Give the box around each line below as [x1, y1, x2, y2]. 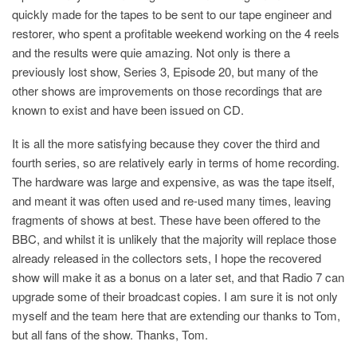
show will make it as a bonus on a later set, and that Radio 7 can [12, 269, 344, 286]
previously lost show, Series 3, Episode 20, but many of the [12, 63, 318, 80]
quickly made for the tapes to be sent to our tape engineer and [12, 6, 331, 23]
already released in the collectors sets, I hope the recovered [12, 249, 321, 267]
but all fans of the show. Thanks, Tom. [12, 326, 208, 343]
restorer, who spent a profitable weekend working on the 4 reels [12, 25, 339, 42]
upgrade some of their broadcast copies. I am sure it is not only [12, 288, 338, 305]
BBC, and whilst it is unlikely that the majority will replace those [12, 230, 336, 248]
